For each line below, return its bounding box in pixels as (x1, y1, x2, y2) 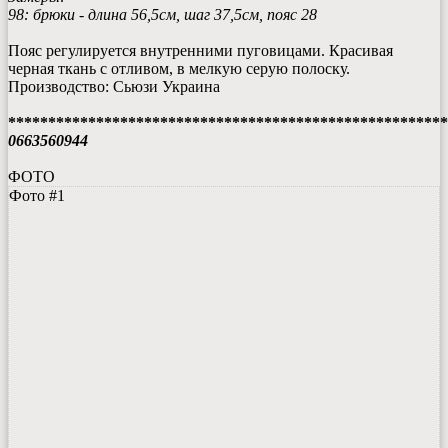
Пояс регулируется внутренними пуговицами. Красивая (8, 41, 393, 59)
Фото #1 (9, 186, 65, 204)
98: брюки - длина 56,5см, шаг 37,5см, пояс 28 (8, 5, 317, 23)
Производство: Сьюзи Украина (8, 77, 220, 95)
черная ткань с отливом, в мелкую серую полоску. (8, 59, 350, 77)
